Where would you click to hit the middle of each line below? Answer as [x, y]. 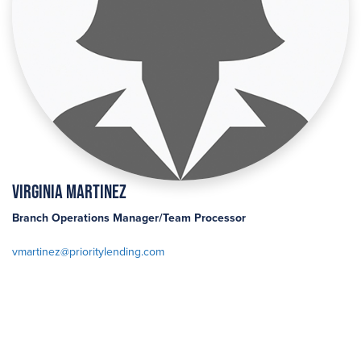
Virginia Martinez [69, 191]
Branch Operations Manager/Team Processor [129, 218]
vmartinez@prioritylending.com [88, 252]
